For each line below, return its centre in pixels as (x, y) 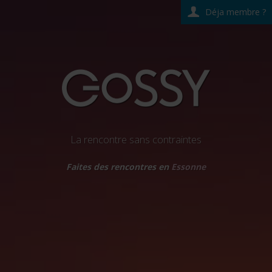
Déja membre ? (236, 12)
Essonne (189, 167)
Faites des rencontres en (119, 167)
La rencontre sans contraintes (136, 139)
